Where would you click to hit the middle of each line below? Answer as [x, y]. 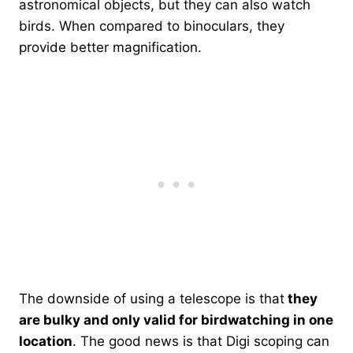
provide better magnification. [110, 47]
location [46, 341]
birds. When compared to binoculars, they [152, 26]
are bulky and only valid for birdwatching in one [176, 320]
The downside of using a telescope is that [152, 298]
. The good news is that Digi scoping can [201, 341]
